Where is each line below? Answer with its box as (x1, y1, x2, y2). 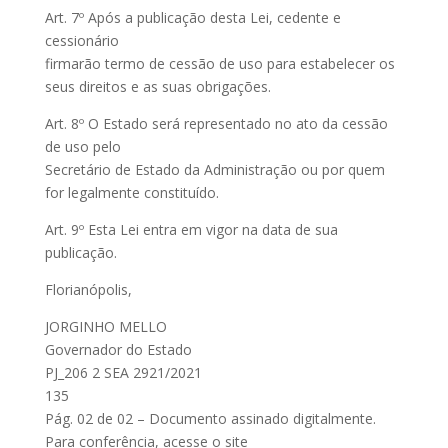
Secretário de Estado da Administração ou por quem (44, 160, 385, 179)
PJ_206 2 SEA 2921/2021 (44, 363, 202, 382)
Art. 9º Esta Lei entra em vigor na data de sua (44, 220, 338, 239)
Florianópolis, (44, 280, 132, 299)
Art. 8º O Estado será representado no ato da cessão (44, 114, 388, 133)
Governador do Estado (44, 340, 192, 359)
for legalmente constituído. (44, 183, 219, 202)
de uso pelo (44, 137, 121, 156)
